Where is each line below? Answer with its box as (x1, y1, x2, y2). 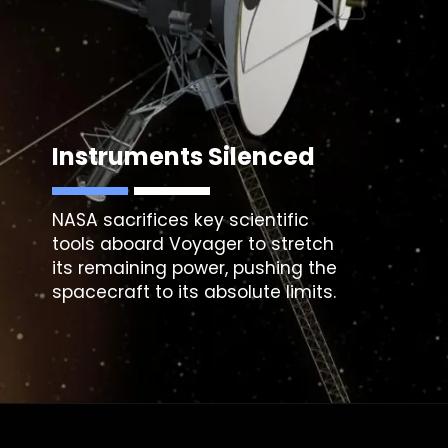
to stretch (243, 231, 335, 256)
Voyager (169, 231, 244, 256)
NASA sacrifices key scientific (52, 207, 310, 232)
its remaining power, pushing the (52, 255, 338, 280)
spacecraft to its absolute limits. (52, 279, 337, 304)
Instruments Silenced (52, 139, 316, 173)
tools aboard (52, 231, 170, 256)
